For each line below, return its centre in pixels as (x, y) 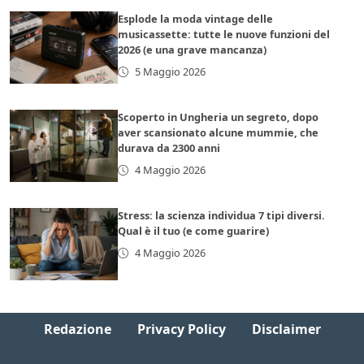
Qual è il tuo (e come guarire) (194, 231)
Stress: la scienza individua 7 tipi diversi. (222, 216)
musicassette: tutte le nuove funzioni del (224, 35)
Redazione (77, 329)
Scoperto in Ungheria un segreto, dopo (219, 117)
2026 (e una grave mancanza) (193, 50)
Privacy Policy (181, 329)
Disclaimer (286, 329)
